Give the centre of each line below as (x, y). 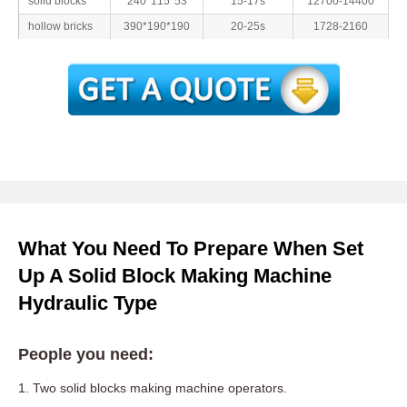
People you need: (86, 355)
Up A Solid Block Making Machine (175, 276)
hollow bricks (60, 27)
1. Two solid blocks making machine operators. (153, 388)
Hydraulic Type (88, 303)
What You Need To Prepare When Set (191, 249)
